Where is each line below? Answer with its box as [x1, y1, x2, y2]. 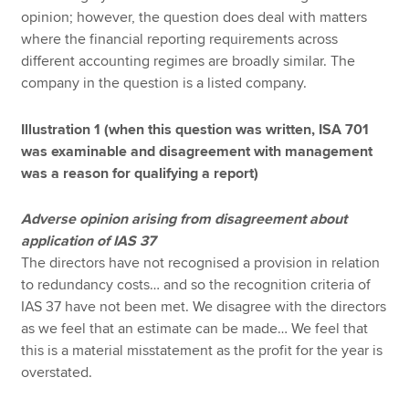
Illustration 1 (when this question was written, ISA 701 [21, 120, 370, 139]
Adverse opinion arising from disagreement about [21, 210, 348, 229]
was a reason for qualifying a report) [21, 163, 259, 183]
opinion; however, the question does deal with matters [21, 8, 368, 27]
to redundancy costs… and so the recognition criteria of [21, 276, 372, 295]
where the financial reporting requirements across [21, 30, 339, 49]
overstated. [21, 363, 93, 383]
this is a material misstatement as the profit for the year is [21, 341, 383, 361]
